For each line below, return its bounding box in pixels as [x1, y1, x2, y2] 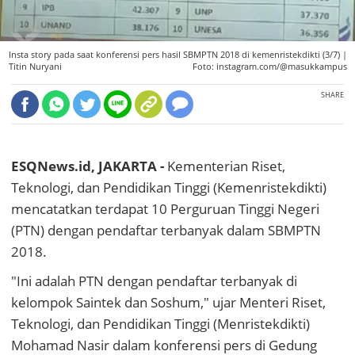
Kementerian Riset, [167, 157, 285, 176]
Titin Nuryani [8, 61, 62, 73]
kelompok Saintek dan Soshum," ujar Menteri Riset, [11, 293, 326, 312]
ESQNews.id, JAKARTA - [11, 157, 167, 176]
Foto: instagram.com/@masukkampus [192, 61, 347, 73]
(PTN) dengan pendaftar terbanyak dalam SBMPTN [11, 221, 321, 240]
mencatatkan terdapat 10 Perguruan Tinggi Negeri [11, 200, 319, 219]
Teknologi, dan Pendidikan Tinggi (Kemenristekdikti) [11, 178, 326, 197]
